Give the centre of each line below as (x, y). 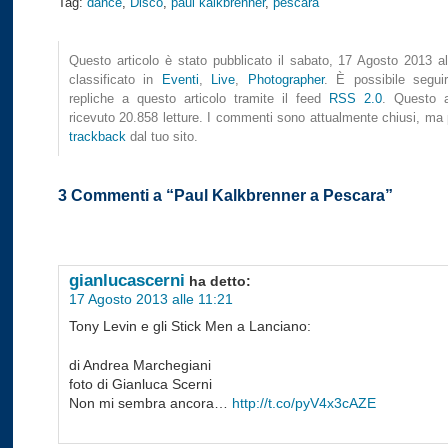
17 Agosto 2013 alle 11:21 (151, 299)
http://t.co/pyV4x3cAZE (304, 403)
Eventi (180, 80)
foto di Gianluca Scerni (140, 384)
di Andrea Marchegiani (140, 365)
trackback (97, 137)
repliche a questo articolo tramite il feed (199, 99)
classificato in (115, 80)
